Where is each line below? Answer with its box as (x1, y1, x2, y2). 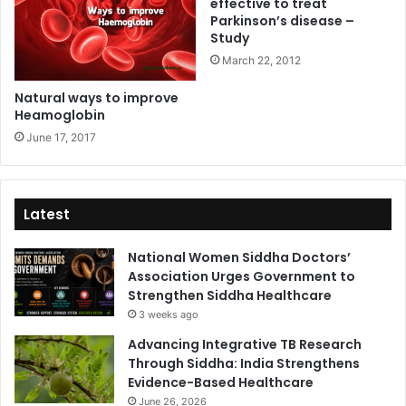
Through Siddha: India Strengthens (128, 353, 360, 372)
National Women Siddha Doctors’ (128, 247, 351, 266)
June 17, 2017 (26, 130, 96, 144)
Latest (24, 204, 70, 224)
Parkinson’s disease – (210, 11, 354, 30)
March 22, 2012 (222, 53, 301, 67)
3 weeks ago (139, 307, 198, 321)
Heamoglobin (14, 105, 105, 124)
